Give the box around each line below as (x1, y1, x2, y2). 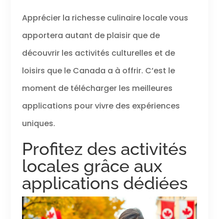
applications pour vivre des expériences (22, 100, 180, 112)
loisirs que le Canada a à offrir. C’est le (22, 65, 175, 77)
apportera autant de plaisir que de (22, 30, 160, 42)
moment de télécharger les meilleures (22, 83, 173, 94)
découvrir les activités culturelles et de (22, 47, 175, 59)
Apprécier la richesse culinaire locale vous (22, 12, 188, 24)
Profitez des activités (22, 139, 187, 159)
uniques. (22, 118, 55, 130)
